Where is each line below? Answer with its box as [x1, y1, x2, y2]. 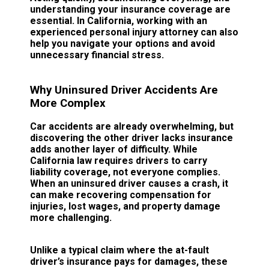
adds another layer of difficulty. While [30, 144, 198, 156]
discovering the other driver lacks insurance [30, 132, 233, 144]
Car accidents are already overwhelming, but [30, 121, 234, 133]
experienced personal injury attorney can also [30, 26, 238, 38]
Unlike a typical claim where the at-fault [30, 244, 209, 256]
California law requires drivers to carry [30, 155, 207, 167]
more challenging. [30, 212, 112, 224]
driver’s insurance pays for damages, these [30, 256, 228, 268]
